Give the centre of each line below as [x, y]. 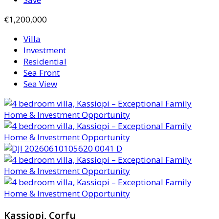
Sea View [40, 84]
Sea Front [42, 72]
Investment [45, 50]
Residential [45, 61]
